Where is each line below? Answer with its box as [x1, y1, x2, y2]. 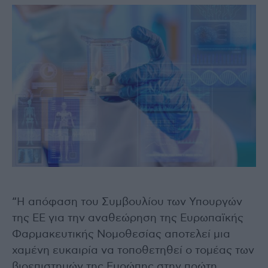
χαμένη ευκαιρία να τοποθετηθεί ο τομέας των [12, 245, 254, 257]
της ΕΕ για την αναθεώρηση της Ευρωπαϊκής [12, 213, 243, 224]
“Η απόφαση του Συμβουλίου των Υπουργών [12, 197, 242, 208]
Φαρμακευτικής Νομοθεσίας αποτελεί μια [12, 229, 230, 240]
